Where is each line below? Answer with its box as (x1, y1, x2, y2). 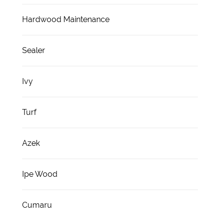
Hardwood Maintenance (22, 14, 110, 24)
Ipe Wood (22, 169, 57, 179)
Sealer (22, 45, 45, 55)
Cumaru (22, 200, 52, 210)
